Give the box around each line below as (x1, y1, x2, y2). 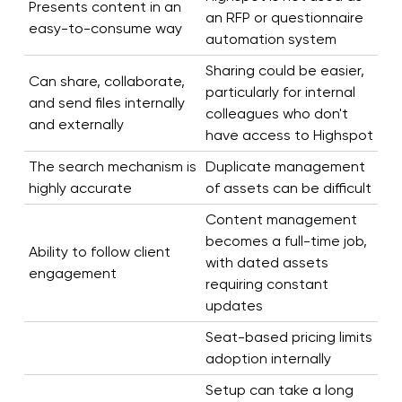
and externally (28, 116, 124, 134)
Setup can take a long (205, 381, 354, 399)
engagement (28, 265, 117, 283)
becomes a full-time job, (205, 232, 367, 250)
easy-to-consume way (28, 20, 182, 38)
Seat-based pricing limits (205, 328, 372, 346)
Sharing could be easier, (205, 62, 364, 80)
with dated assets (205, 254, 328, 272)
